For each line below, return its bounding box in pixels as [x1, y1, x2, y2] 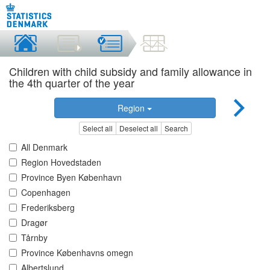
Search [164, 123, 188, 134]
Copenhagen [21, 186, 71, 199]
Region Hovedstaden [21, 156, 101, 169]
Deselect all [119, 123, 158, 134]
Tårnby [21, 231, 48, 244]
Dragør [21, 216, 48, 229]
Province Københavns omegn [21, 246, 133, 259]
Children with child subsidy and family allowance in [9, 63, 252, 79]
